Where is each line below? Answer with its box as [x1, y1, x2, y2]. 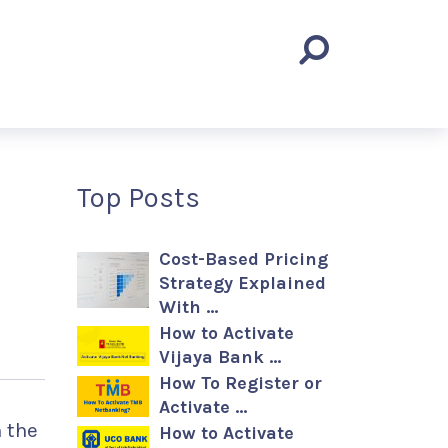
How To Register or [159, 372, 322, 394]
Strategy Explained [159, 272, 326, 294]
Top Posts [77, 181, 200, 214]
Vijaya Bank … [159, 346, 281, 368]
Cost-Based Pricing [159, 248, 328, 270]
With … [159, 296, 218, 318]
